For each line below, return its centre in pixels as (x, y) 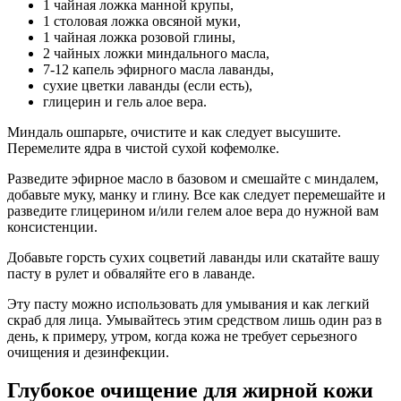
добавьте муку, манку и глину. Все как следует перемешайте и (196, 194)
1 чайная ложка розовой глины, (139, 37)
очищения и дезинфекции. (88, 352)
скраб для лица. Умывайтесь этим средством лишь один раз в (195, 320)
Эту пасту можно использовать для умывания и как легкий (188, 303)
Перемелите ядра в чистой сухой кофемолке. (143, 148)
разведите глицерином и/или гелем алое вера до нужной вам (193, 210)
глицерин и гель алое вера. (125, 101)
